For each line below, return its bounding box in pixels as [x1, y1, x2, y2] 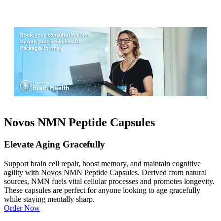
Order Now [4, 203, 40, 212]
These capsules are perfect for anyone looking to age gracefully [4, 185, 200, 194]
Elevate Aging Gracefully [4, 139, 105, 149]
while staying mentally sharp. [4, 194, 95, 203]
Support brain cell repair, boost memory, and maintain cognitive [4, 159, 201, 168]
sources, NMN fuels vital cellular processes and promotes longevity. [4, 177, 215, 185]
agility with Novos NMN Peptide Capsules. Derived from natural [4, 168, 207, 177]
